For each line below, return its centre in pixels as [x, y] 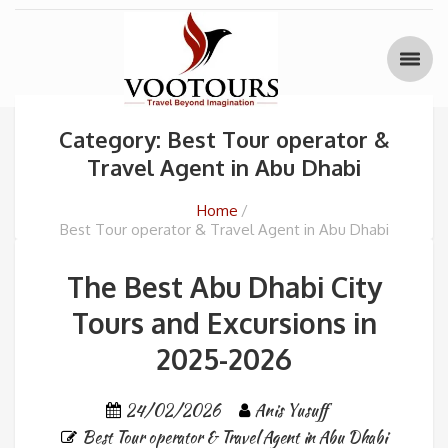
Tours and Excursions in [224, 323]
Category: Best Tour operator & [224, 139]
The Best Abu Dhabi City [224, 287]
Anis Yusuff [291, 410]
